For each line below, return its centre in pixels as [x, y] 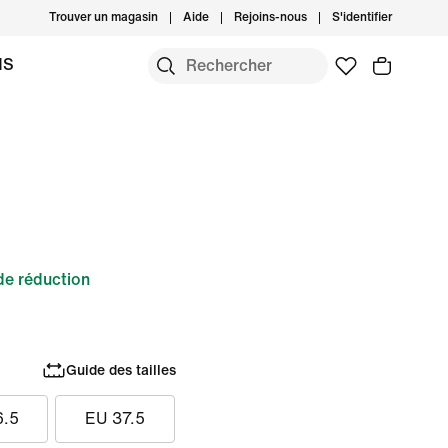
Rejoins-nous [270, 17]
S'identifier [362, 17]
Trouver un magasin [103, 17]
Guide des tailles [121, 370]
